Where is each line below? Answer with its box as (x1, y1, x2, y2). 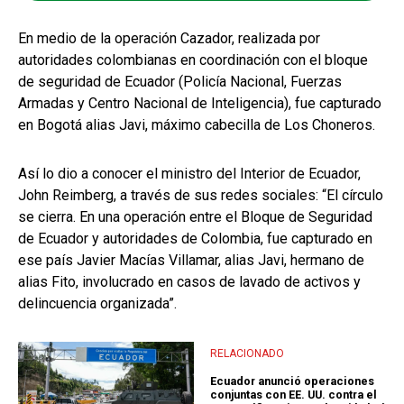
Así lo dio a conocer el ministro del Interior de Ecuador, (18, 164, 361, 182)
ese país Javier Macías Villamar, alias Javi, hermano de (18, 251, 364, 269)
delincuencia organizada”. (18, 294, 177, 312)
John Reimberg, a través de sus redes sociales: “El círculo (18, 186, 383, 204)
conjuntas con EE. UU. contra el (210, 388, 377, 402)
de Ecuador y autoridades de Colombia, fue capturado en (18, 229, 372, 247)
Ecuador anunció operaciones (210, 374, 374, 389)
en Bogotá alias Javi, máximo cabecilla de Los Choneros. (18, 115, 375, 133)
